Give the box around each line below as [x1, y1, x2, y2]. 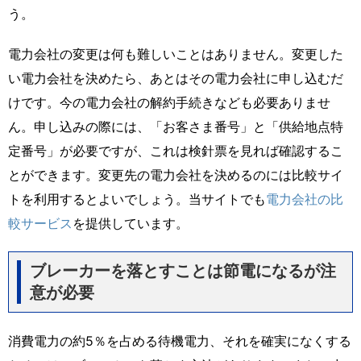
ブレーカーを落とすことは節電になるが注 [30, 260, 336, 280]
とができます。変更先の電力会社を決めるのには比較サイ [8, 166, 343, 183]
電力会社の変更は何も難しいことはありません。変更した [8, 45, 343, 62]
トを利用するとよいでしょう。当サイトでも [8, 190, 266, 207]
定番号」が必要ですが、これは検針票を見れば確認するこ [8, 142, 343, 159]
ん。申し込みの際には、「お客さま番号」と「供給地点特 [8, 118, 343, 135]
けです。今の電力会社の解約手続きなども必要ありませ [8, 93, 330, 110]
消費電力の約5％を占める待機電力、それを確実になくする [8, 332, 351, 349]
